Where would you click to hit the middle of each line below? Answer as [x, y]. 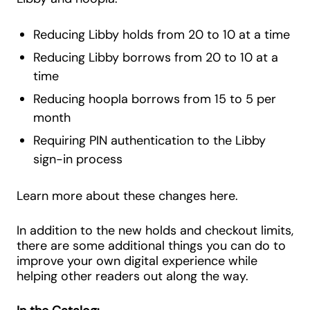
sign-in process [78, 159]
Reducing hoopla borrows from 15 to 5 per [155, 99]
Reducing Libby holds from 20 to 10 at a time [162, 35]
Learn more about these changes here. [127, 196]
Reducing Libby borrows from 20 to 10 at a [156, 57]
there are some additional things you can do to [151, 246]
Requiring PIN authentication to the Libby [149, 140]
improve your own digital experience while [137, 261]
